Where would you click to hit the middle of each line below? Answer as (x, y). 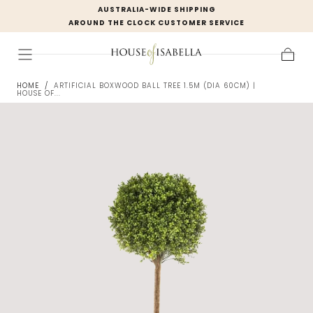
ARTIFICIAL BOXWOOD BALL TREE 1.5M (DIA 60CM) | (155, 86)
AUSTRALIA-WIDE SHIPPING (156, 9)
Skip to (62, 16)
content (62, 27)
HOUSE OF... (39, 94)
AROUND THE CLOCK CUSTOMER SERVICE (156, 23)
